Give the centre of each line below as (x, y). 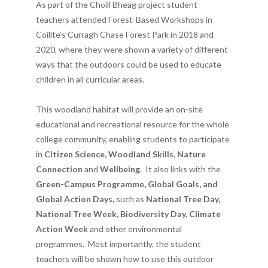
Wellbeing (119, 169)
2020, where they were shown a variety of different (132, 49)
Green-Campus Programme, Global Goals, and (127, 184)
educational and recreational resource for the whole (133, 124)
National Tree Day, (182, 199)
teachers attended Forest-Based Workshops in (124, 19)
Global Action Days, (76, 199)
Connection (60, 169)
